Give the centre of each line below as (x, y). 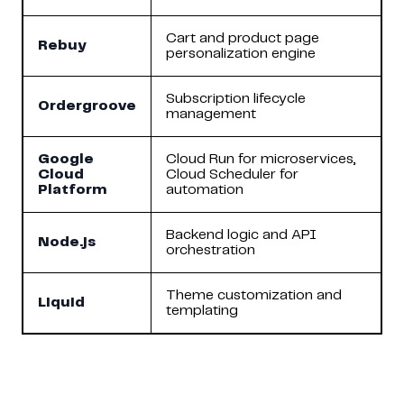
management (211, 114)
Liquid (61, 302)
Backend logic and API (241, 234)
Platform (73, 189)
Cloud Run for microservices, (261, 159)
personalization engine (241, 53)
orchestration (211, 250)
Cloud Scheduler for (232, 174)
